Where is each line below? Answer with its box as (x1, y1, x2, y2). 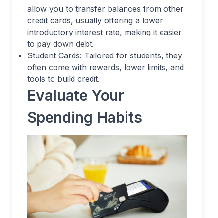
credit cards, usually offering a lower (27, 16, 163, 25)
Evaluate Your (27, 87, 124, 104)
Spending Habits (27, 109, 142, 126)
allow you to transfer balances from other (27, 4, 183, 14)
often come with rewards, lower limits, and (27, 62, 184, 72)
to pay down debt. (27, 39, 94, 49)
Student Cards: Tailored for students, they (27, 51, 182, 60)
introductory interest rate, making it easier (27, 27, 182, 37)
